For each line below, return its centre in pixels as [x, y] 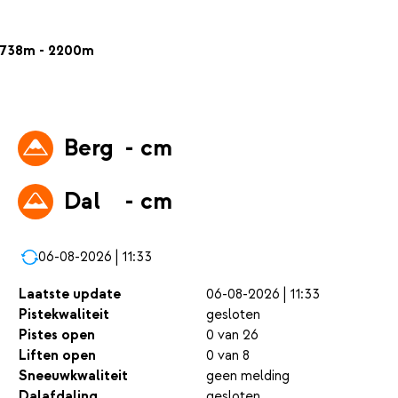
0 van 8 [228, 356]
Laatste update [70, 295]
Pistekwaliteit [64, 315]
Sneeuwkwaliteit [73, 376]
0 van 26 [232, 335]
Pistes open [57, 335]
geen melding [248, 376]
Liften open [57, 356]
